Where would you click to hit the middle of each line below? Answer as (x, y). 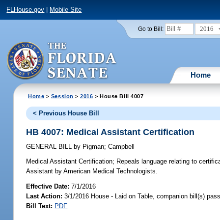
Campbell (122, 147)
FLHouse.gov (26, 10)
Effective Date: (49, 186)
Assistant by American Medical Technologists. (92, 171)
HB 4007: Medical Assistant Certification (110, 132)
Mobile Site (66, 10)
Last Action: (44, 196)
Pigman (93, 147)
